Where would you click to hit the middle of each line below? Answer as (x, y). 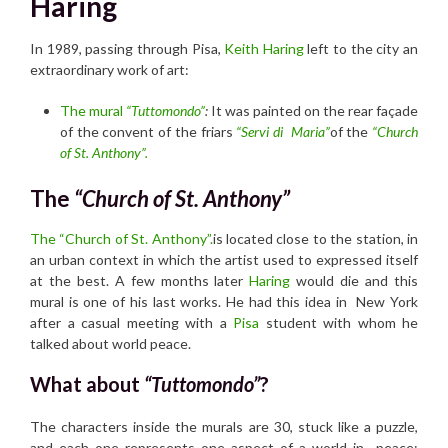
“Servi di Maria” (283, 132)
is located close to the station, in (315, 238)
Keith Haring (264, 49)
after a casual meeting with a (131, 322)
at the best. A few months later (140, 280)
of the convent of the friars (148, 132)
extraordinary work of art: (109, 70)
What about (87, 383)
